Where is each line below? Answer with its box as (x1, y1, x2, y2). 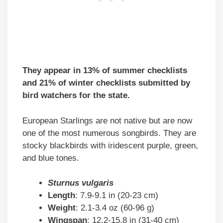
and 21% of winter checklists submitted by (22, 78, 190, 88)
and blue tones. (22, 153, 82, 163)
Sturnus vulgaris (48, 178, 113, 188)
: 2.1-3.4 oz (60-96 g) (76, 203, 154, 213)
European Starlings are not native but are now (22, 115, 192, 125)
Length (48, 191, 75, 201)
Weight (48, 203, 76, 213)
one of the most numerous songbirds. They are (22, 128, 196, 138)
